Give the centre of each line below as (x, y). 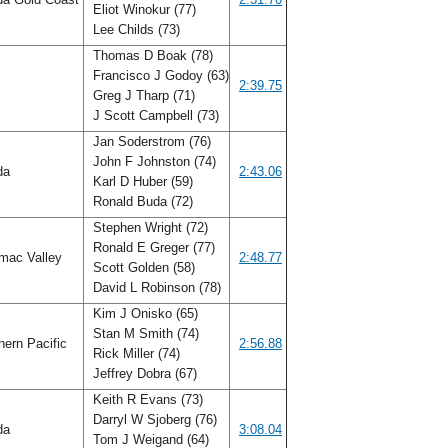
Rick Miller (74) (134, 353)
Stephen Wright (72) (148, 227)
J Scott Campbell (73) (156, 115)
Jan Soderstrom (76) (150, 141)
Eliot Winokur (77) (142, 9)
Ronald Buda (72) (143, 201)
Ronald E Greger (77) (152, 247)
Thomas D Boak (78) (151, 55)
